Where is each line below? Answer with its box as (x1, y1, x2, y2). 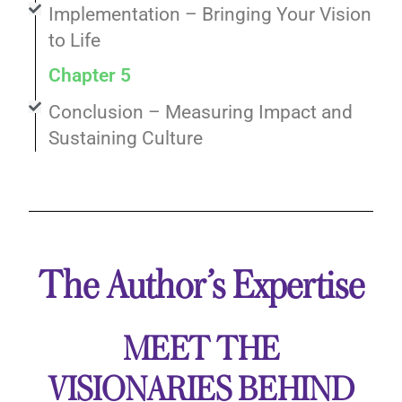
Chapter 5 (48, 64, 132, 86)
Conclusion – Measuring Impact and (48, 100, 354, 123)
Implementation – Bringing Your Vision (48, 3, 372, 25)
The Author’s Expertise (38, 267, 364, 307)
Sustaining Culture (48, 127, 204, 149)
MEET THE (122, 332, 280, 368)
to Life (48, 29, 101, 51)
